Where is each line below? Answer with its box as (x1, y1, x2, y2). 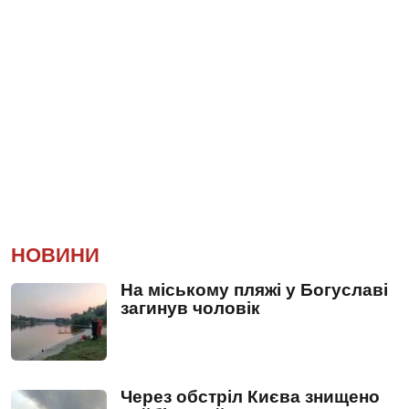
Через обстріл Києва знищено (121, 386, 380, 406)
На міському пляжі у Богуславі (121, 279, 388, 299)
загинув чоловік (121, 298, 260, 318)
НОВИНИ (11, 243, 100, 267)
